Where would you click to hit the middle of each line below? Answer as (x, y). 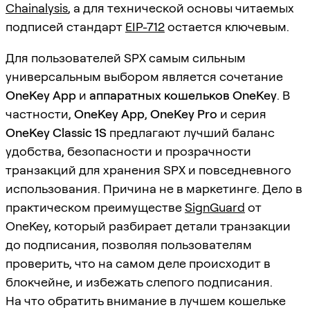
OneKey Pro (184, 113)
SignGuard (215, 207)
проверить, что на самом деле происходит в (138, 263)
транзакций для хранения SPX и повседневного (148, 170)
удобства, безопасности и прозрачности (128, 151)
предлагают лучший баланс (191, 132)
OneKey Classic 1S (56, 132)
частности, (40, 113)
